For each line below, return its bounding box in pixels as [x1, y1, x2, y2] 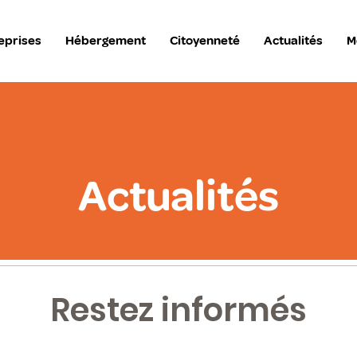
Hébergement [65, 33, 146, 49]
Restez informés [50, 288, 307, 332]
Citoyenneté [170, 33, 240, 49]
